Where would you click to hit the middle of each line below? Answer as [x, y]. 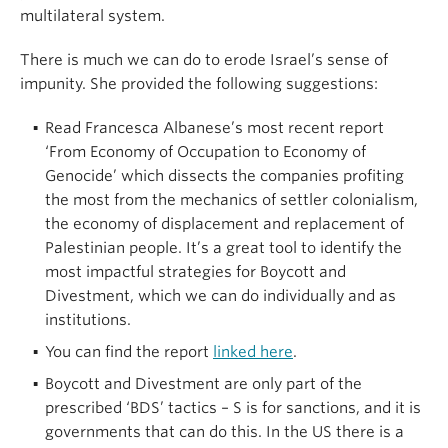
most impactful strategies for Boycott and [195, 272]
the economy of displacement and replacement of [224, 224]
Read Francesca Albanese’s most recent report [214, 128]
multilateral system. [94, 16]
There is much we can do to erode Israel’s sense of [204, 60]
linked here [253, 352]
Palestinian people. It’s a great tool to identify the [223, 248]
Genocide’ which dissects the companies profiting [224, 176]
